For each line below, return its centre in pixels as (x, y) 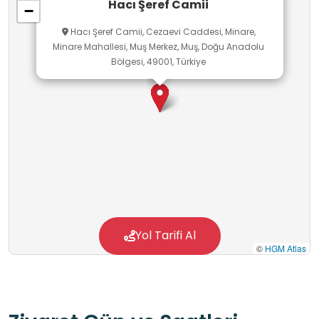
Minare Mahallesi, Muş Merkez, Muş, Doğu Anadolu (158, 47)
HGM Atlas (286, 249)
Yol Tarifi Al (165, 236)
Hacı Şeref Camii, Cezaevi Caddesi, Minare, (162, 32)
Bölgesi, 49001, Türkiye (158, 62)
